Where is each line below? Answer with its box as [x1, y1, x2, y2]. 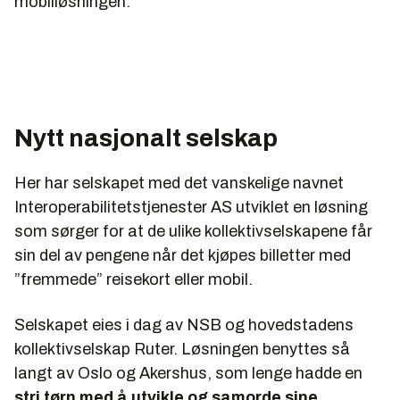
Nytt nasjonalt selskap [14, 124, 278, 153]
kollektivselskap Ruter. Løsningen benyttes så [14, 340, 350, 359]
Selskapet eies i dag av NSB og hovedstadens [14, 316, 354, 335]
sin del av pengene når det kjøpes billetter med [14, 246, 351, 265]
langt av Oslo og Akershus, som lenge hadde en [14, 364, 362, 383]
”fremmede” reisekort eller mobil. [14, 271, 253, 289]
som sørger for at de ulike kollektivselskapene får [14, 222, 372, 241]
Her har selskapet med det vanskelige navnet [14, 174, 344, 193]
